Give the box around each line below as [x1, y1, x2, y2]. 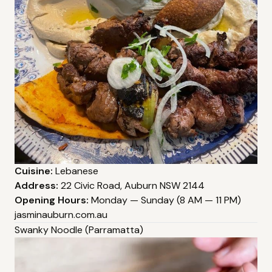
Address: [15, 179, 58, 192]
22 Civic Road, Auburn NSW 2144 [58, 179, 205, 192]
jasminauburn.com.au [15, 208, 107, 222]
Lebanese [53, 165, 98, 178]
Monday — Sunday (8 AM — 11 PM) [89, 194, 241, 207]
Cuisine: [15, 165, 53, 178]
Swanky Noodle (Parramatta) [15, 223, 143, 237]
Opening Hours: [15, 194, 89, 207]
